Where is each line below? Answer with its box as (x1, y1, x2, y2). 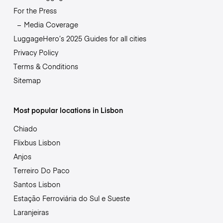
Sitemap (13, 75, 41, 85)
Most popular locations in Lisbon (13, 105, 123, 115)
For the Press (13, 5, 57, 15)
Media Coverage (23, 19, 78, 29)
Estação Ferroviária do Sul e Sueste (13, 193, 130, 203)
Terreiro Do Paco (13, 165, 70, 175)
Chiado (13, 123, 37, 133)
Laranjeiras (13, 207, 49, 217)
